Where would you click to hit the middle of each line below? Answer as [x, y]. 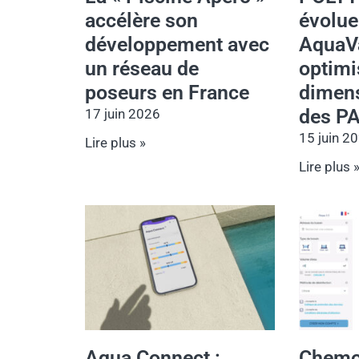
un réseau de [142, 68]
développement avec [177, 44]
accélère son [141, 20]
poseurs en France [167, 92]
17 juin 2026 [123, 113]
